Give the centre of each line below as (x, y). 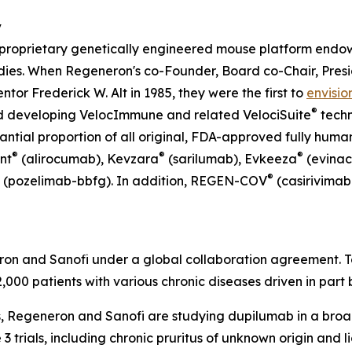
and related (203, 114)
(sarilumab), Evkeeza (231, 158)
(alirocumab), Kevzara (88, 158)
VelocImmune (121, 114)
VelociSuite (277, 114)
